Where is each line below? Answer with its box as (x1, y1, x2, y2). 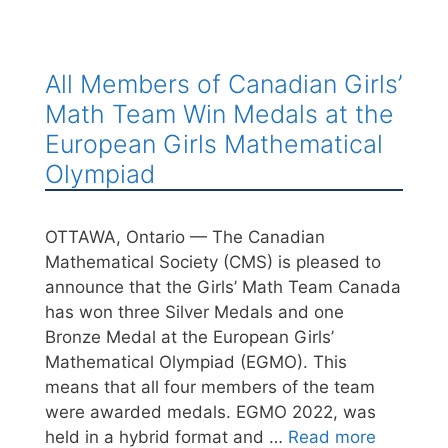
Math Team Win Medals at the (45, 99, 394, 130)
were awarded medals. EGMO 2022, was (45, 402, 376, 423)
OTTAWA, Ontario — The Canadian (45, 227, 325, 248)
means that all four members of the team (45, 377, 375, 398)
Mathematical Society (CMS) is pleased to (45, 252, 381, 273)
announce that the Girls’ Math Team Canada (45, 277, 401, 298)
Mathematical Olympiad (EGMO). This (45, 352, 347, 373)
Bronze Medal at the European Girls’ (45, 327, 334, 348)
